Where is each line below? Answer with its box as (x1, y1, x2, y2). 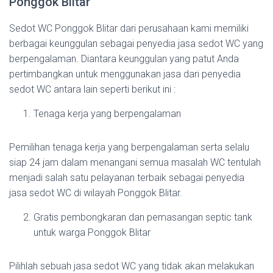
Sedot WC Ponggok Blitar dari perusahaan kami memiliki (9, 23, 249, 34)
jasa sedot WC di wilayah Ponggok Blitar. (9, 187, 182, 199)
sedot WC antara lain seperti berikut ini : (9, 83, 175, 95)
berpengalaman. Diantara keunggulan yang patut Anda (9, 53, 239, 65)
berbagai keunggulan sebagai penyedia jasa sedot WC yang (9, 38, 263, 49)
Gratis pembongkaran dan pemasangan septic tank (34, 211, 252, 223)
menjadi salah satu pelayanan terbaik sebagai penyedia (9, 172, 244, 183)
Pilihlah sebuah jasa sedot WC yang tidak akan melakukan (9, 260, 254, 272)
